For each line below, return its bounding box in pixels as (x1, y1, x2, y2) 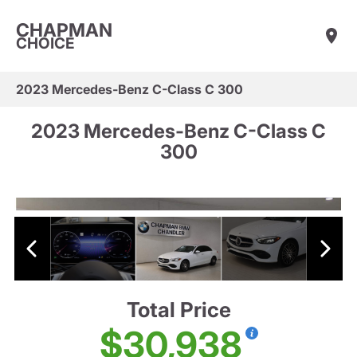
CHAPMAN (16, 18, 112, 41)
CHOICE (16, 33, 75, 53)
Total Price (126, 297, 231, 323)
